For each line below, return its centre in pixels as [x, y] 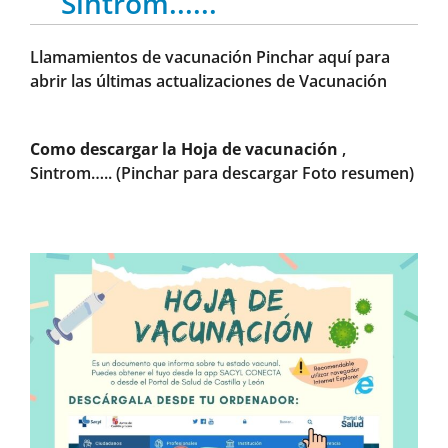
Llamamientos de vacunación [143, 57]
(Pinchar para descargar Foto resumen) [265, 173]
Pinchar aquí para [323, 57]
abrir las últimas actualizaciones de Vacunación [208, 81]
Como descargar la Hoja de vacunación [184, 149]
